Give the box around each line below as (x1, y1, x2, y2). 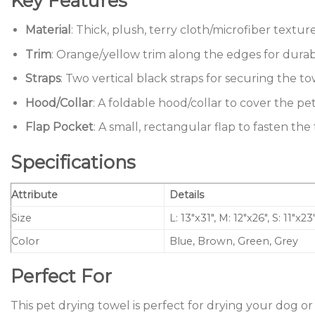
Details (169, 188, 205, 201)
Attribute (11, 188, 58, 201)
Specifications (11, 151, 136, 174)
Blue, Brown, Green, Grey (169, 235, 299, 247)
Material (25, 23, 71, 37)
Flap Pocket (25, 120, 94, 134)
